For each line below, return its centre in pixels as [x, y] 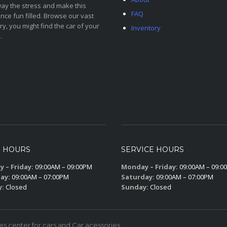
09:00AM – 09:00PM [63, 167]
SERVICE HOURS [153, 149]
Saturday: [138, 177]
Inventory [146, 28]
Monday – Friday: [149, 167]
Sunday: [135, 187]
